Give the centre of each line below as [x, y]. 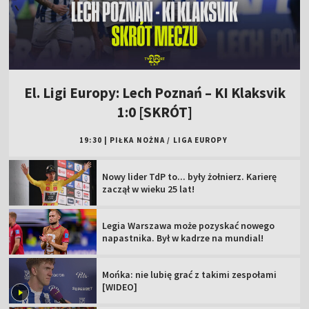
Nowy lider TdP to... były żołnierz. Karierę [190, 177]
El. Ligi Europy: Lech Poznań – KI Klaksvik [154, 93]
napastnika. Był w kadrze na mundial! [183, 238]
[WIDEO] [120, 287]
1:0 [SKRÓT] [154, 112]
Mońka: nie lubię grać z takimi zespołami [190, 274]
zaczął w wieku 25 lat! [149, 189]
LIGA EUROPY [200, 140]
